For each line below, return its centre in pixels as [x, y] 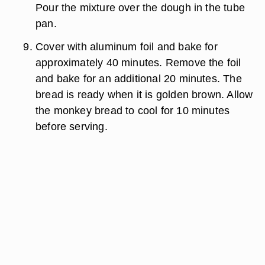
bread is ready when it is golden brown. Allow [144, 94]
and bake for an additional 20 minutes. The [139, 78]
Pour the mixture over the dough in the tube [140, 7]
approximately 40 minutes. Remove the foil [138, 62]
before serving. [73, 126]
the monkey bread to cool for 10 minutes [133, 110]
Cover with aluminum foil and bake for [127, 46]
